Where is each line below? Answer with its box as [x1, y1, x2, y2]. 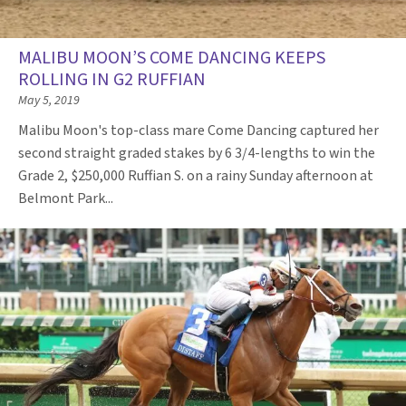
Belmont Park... [18, 188, 116, 208]
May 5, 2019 [18, 92, 80, 110]
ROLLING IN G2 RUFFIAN [18, 67, 206, 92]
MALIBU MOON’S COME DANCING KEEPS [18, 45, 325, 71]
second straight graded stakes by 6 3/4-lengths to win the [18, 143, 375, 163]
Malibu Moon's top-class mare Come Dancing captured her [18, 121, 379, 140]
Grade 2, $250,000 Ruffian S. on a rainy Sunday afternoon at [18, 166, 373, 186]
